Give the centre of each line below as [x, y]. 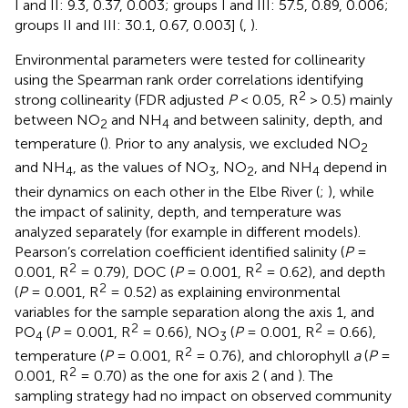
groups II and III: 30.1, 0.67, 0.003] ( [129, 25]
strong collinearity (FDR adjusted [121, 100]
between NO [57, 120]
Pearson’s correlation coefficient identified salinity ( [179, 251]
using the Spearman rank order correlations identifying [189, 80]
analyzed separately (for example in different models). [188, 231]
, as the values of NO [141, 168]
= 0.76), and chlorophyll [273, 355]
